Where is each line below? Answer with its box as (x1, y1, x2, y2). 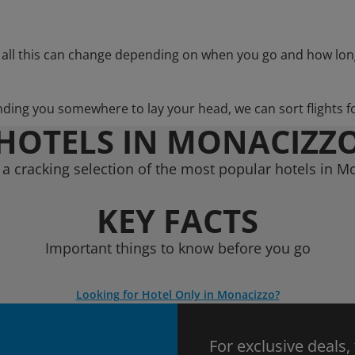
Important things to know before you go (44, 239, 311, 258)
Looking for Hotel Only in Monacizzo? (75, 287, 280, 302)
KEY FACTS (97, 199, 258, 242)
